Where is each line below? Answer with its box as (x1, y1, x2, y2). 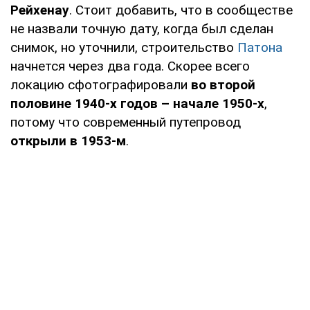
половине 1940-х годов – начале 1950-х (10, 95, 264, 111)
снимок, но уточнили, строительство (10, 39, 237, 55)
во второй (191, 76, 255, 93)
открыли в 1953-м (10, 132, 126, 149)
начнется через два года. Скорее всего (10, 57, 250, 74)
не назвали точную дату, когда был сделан (10, 20, 273, 37)
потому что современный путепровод (10, 113, 241, 130)
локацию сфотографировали (10, 76, 191, 93)
